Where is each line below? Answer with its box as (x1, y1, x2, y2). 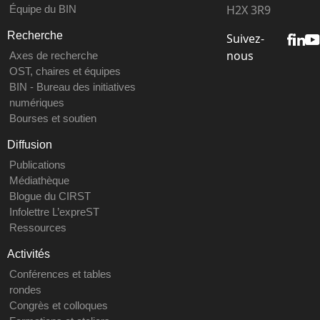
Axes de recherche (9, 49, 98, 61)
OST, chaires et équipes (9, 64, 121, 77)
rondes (9, 283, 41, 296)
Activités (7, 247, 50, 260)
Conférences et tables (9, 267, 111, 280)
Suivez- (226, 30, 264, 46)
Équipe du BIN (9, 2, 76, 15)
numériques (9, 96, 64, 109)
